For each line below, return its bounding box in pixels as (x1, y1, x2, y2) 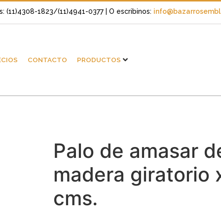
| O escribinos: (106, 7, 153, 15)
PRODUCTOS (76, 56, 121, 64)
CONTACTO (27, 56, 67, 64)
